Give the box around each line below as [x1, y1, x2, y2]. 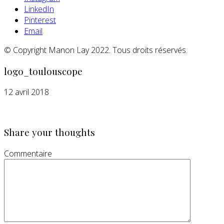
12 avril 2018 [4, 86, 49, 98]
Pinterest [24, 14, 56, 25]
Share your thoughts [4, 126, 95, 139]
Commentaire [4, 147, 52, 159]
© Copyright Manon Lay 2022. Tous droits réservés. [4, 44, 187, 55]
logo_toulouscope [4, 64, 82, 77]
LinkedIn [24, 3, 54, 14]
